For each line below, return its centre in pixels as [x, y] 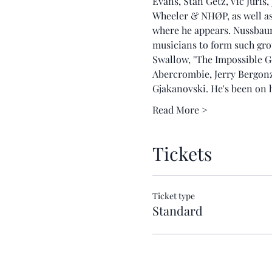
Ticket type [173, 196]
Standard [177, 210]
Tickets [182, 154]
